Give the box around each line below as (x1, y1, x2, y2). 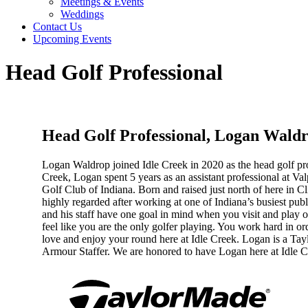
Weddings (60, 8, 104, 20)
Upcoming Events (33, 33, 111, 45)
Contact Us (33, 21, 82, 32)
